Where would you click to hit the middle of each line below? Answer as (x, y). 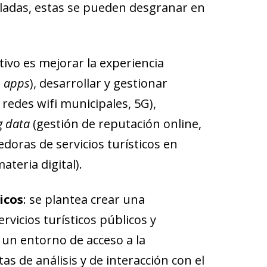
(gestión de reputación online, (115, 123)
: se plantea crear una (84, 199)
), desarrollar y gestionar (98, 83)
